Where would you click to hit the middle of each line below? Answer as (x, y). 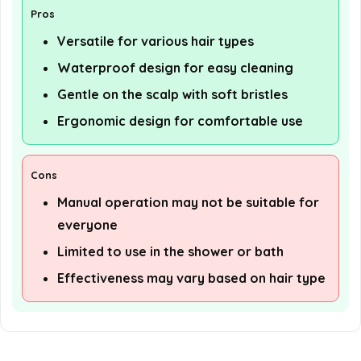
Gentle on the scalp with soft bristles (172, 95)
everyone (87, 225)
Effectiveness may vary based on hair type (191, 278)
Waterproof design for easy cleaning (175, 68)
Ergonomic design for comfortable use (180, 121)
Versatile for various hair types (156, 41)
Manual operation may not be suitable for (188, 203)
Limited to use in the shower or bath (170, 252)
